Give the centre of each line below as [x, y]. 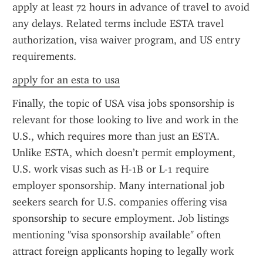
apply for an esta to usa [66, 80]
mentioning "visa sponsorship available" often [117, 235]
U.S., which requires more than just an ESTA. [116, 136]
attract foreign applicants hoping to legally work [123, 251]
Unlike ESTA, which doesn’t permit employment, [124, 153]
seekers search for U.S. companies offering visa [120, 202]
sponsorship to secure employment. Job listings [121, 218]
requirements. [44, 56]
